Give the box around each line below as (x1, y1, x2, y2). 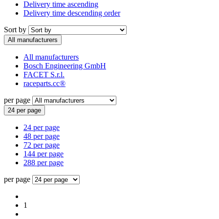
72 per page (23, 140, 60, 149)
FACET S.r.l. (23, 70, 65, 79)
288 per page (23, 158, 64, 167)
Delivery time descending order (23, 8, 120, 17)
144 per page (23, 149, 64, 158)
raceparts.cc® (23, 79, 66, 88)
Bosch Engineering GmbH (23, 61, 106, 70)
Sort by (4, 25, 28, 34)
